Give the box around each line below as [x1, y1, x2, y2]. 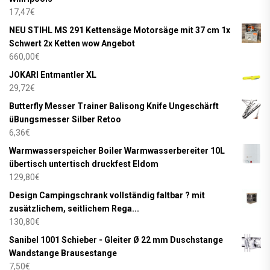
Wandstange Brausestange [9, 248, 117, 258]
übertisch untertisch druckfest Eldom [9, 159, 159, 169]
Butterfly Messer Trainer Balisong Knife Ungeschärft [9, 101, 219, 111]
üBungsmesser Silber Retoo [9, 114, 121, 124]
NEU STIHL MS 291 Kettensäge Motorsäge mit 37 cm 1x [9, 25, 230, 35]
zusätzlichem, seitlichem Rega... [9, 203, 139, 213]
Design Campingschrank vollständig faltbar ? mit [9, 190, 205, 200]
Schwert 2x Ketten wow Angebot [9, 38, 135, 48]
